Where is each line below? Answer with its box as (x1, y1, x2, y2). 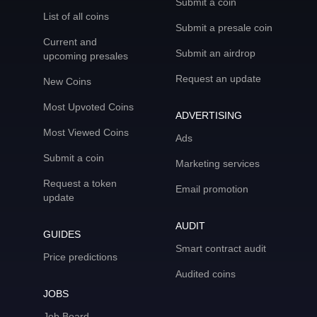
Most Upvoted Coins (42, 101, 134, 113)
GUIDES (42, 229, 81, 240)
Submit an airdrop (175, 47, 255, 59)
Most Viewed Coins (42, 127, 129, 138)
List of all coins (42, 11, 109, 22)
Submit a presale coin (175, 22, 272, 33)
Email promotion (175, 183, 248, 195)
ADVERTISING (175, 110, 242, 121)
